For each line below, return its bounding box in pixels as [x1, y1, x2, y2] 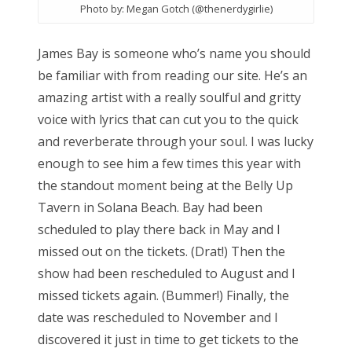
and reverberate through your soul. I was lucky [38, 132, 313, 150]
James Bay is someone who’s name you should [38, 44, 310, 62]
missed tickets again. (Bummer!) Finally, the [38, 286, 289, 304]
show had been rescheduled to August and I [38, 264, 295, 282]
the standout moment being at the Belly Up [38, 176, 293, 194]
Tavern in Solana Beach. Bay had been [38, 198, 262, 216]
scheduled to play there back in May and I [38, 220, 280, 238]
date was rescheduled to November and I [38, 308, 278, 326]
